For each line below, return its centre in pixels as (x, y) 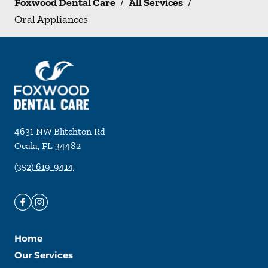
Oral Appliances (51, 19)
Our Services (44, 255)
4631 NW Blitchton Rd (60, 132)
